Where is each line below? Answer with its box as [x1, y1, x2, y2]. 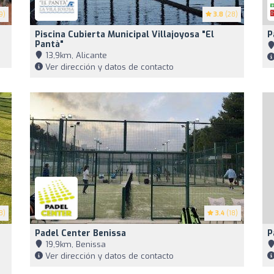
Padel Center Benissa [35, 227, 126, 239]
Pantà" [35, 38, 64, 50]
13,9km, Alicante [43, 50, 107, 61]
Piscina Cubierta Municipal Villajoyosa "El [35, 28, 214, 40]
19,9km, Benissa [43, 239, 106, 250]
